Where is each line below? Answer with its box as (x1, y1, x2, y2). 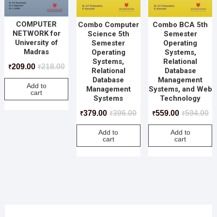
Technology (160, 94, 201, 103)
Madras (24, 47, 49, 57)
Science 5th (87, 30, 129, 39)
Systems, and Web (148, 85, 212, 94)
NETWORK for (12, 29, 61, 38)
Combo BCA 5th (153, 20, 208, 30)
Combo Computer (77, 20, 139, 30)
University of (15, 38, 58, 47)
